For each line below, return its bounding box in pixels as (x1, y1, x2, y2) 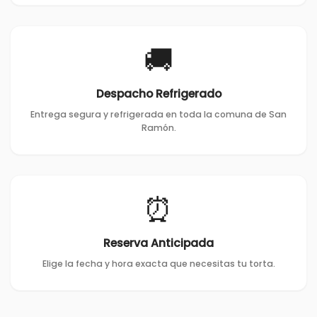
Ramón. (141, 121, 176, 134)
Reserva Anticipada (103, 234, 214, 251)
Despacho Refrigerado (96, 85, 221, 102)
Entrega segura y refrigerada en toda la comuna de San (30, 108, 287, 120)
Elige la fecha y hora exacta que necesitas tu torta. (42, 257, 275, 270)
